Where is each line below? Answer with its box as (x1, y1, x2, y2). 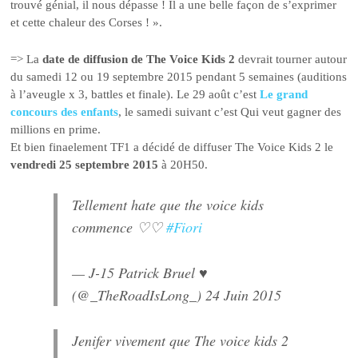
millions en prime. (10, 123, 101, 137)
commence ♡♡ (72, 217, 167, 237)
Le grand (260, 88, 308, 101)
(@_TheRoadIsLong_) (72, 284, 206, 304)
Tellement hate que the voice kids (72, 194, 265, 214)
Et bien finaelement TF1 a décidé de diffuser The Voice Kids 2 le (10, 141, 334, 154)
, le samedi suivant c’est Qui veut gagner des (118, 105, 342, 119)
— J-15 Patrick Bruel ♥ (72, 262, 209, 282)
